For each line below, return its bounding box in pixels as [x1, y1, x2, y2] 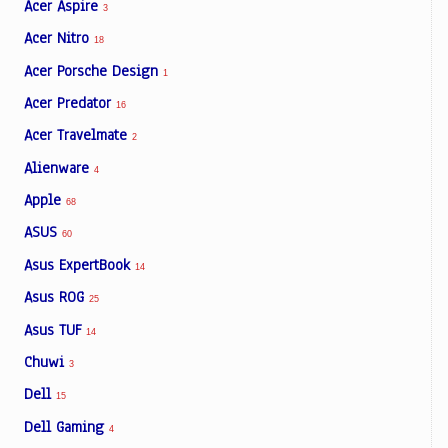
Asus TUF [24, 319, 86, 340]
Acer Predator [24, 92, 116, 113]
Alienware [24, 157, 94, 178]
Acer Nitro [24, 28, 94, 49]
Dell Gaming [24, 416, 109, 437]
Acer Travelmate [24, 125, 132, 146]
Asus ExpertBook [24, 254, 135, 275]
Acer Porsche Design [24, 60, 163, 81]
